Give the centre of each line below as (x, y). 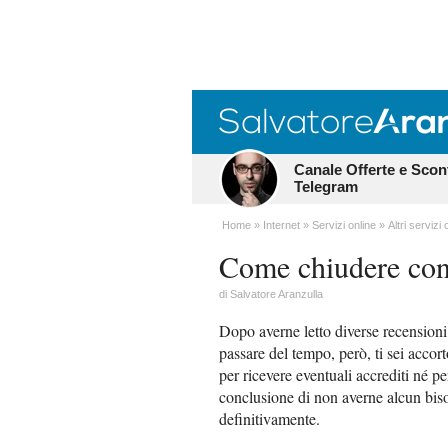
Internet (281, 225)
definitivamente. (269, 418)
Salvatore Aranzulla (276, 294)
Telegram (326, 186)
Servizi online (344, 225)
